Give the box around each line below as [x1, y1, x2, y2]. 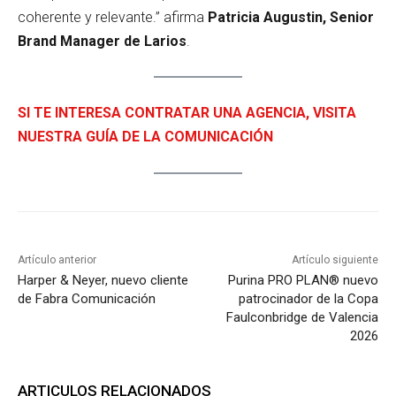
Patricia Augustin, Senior [204, 8, 374, 26]
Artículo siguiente [291, 254, 378, 267]
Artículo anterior [18, 254, 96, 267]
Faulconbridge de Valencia [225, 309, 378, 326]
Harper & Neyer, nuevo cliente [18, 272, 188, 289]
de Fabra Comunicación [18, 291, 156, 308]
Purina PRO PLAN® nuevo [227, 272, 378, 289]
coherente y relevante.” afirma [18, 8, 204, 26]
